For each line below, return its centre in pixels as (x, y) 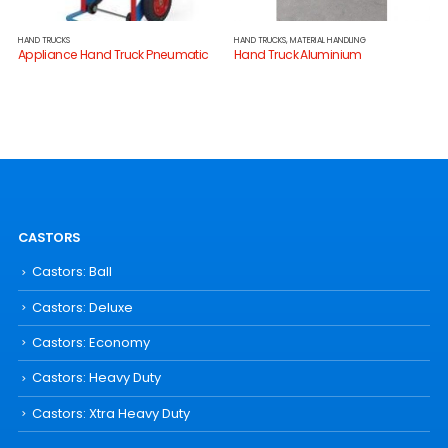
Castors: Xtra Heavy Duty (110, 413)
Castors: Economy (90, 342)
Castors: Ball (71, 272)
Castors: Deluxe (82, 307)
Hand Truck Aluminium (298, 55)
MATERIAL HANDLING (328, 40)
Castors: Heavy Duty (96, 378)
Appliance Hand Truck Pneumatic (113, 55)
